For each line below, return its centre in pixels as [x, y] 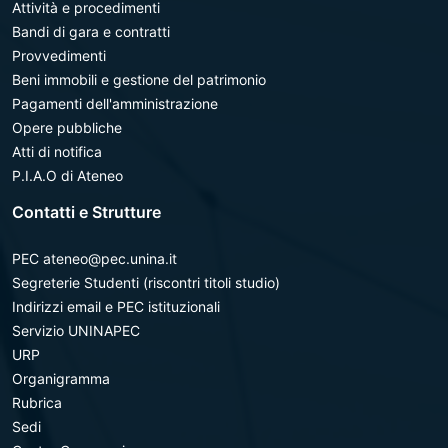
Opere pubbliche [67, 127]
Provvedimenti [59, 55]
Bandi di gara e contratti [91, 31]
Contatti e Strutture [86, 212]
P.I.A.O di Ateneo [67, 175]
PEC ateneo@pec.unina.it [94, 258]
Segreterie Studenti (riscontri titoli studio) [146, 282]
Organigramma [61, 378]
